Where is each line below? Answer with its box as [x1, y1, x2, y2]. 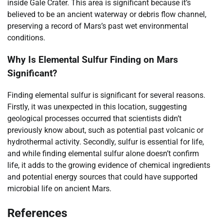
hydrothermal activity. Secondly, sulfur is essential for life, [7, 137, 204, 146]
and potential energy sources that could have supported [7, 172, 198, 182]
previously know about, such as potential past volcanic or [7, 125, 203, 135]
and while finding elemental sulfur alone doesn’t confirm [7, 148, 199, 158]
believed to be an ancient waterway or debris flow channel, [7, 10, 206, 19]
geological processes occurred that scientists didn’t [7, 113, 182, 123]
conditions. [7, 33, 45, 43]
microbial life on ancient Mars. [7, 183, 111, 193]
